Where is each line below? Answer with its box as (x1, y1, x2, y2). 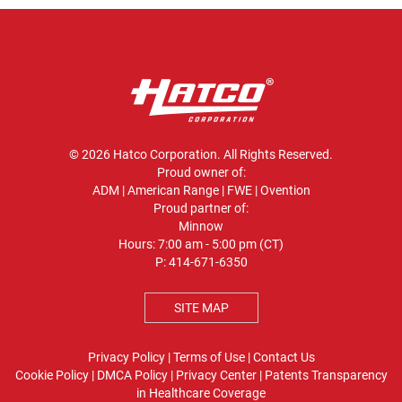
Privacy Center (175, 368, 257, 383)
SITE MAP (173, 301, 229, 316)
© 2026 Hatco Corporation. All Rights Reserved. (69, 147, 333, 162)
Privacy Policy (87, 350, 165, 365)
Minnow (179, 219, 223, 234)
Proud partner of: (153, 201, 249, 216)
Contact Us (252, 350, 315, 365)
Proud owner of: (156, 165, 246, 180)
